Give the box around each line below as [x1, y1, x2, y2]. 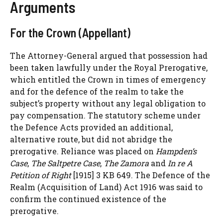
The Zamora [104, 157, 149, 168]
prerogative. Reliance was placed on [10, 145, 156, 156]
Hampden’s [156, 145, 197, 156]
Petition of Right [10, 169, 71, 180]
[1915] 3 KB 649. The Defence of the [71, 169, 210, 180]
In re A [168, 157, 193, 168]
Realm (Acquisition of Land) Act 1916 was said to [10, 181, 203, 192]
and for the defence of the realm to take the [10, 86, 184, 97]
